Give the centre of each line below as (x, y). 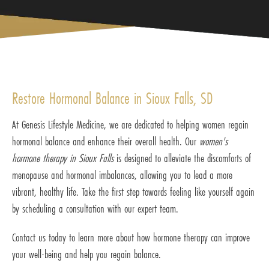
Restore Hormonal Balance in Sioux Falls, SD (112, 98)
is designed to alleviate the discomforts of (182, 158)
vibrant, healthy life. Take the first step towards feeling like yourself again (133, 192)
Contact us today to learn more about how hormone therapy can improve (131, 237)
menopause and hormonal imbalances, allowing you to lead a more (122, 175)
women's (213, 141)
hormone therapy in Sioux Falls (63, 158)
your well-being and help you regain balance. (86, 254)
